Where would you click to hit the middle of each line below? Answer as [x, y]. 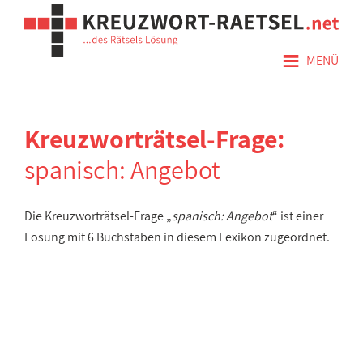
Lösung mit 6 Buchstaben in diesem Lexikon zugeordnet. [177, 237]
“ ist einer [298, 216]
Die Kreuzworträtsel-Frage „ [98, 216]
